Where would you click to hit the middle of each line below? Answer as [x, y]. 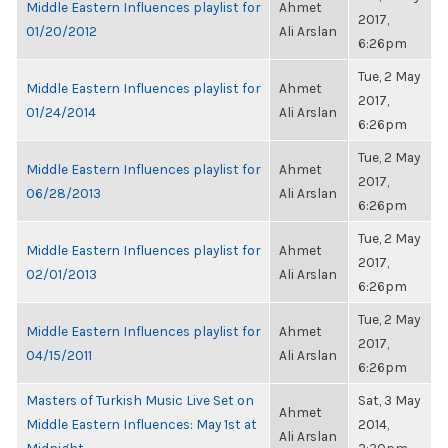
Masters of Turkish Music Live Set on [140, 400]
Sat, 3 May [389, 400]
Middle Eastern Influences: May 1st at [141, 424]
